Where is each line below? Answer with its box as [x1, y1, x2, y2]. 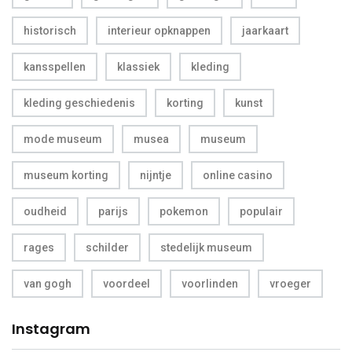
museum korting [24, 168, 108, 181]
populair [240, 204, 283, 218]
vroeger [269, 277, 311, 290]
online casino [203, 168, 273, 181]
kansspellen [24, 60, 86, 73]
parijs [98, 204, 128, 218]
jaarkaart [242, 24, 288, 37]
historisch [24, 24, 76, 37]
